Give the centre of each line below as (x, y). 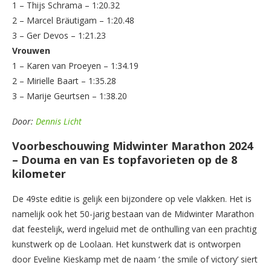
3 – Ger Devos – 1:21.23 (59, 35)
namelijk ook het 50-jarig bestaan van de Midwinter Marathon (133, 214)
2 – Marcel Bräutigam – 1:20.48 (73, 20)
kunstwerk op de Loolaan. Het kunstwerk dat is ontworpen (126, 244)
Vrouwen (31, 50)
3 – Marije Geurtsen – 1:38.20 (70, 96)
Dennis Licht (59, 121)
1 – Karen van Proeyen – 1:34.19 (75, 65)
